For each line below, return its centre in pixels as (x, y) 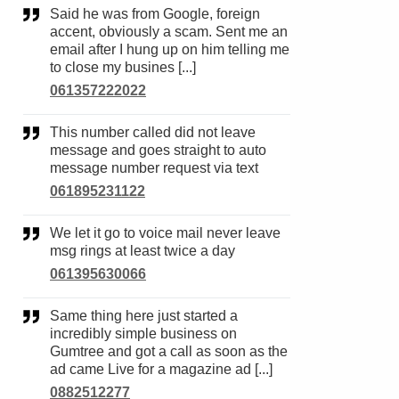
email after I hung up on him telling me (170, 49)
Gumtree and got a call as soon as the (169, 351)
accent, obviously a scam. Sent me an (169, 32)
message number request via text (154, 168)
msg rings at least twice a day (142, 251)
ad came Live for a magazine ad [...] (161, 369)
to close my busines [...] (123, 67)
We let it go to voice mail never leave (57, 233)
